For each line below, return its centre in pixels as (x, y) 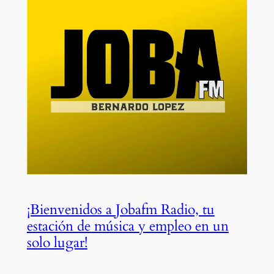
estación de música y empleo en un (128, 226)
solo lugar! (57, 242)
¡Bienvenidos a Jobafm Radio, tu (120, 209)
